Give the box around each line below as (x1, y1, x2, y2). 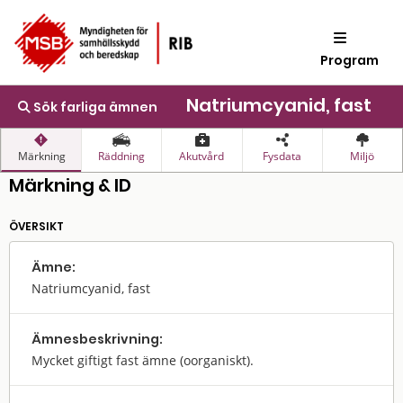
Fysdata (263, 148, 302, 164)
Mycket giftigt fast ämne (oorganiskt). (31, 352, 254, 369)
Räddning (98, 148, 146, 164)
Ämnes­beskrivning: (31, 330, 163, 348)
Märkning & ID (9, 173, 131, 198)
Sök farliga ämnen (31, 98, 157, 116)
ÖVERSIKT (9, 219, 64, 234)
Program (320, 50, 380, 69)
